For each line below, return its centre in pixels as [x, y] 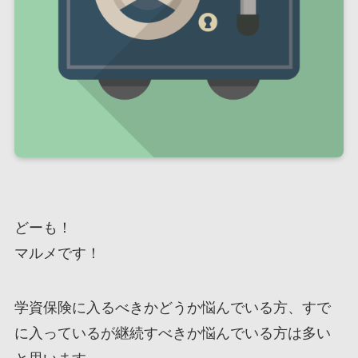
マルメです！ [57, 253]
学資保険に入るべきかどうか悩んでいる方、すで [172, 307]
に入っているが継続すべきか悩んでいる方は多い [172, 333]
